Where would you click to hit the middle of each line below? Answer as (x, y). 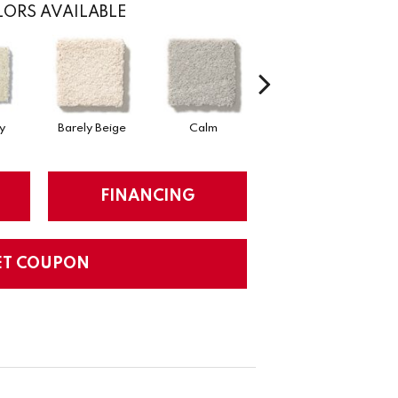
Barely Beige (92, 128)
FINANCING (147, 196)
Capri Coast (314, 128)
